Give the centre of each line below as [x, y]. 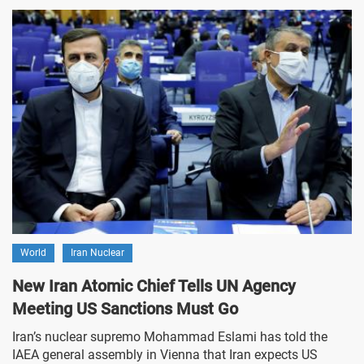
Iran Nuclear [97, 253]
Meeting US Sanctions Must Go [125, 309]
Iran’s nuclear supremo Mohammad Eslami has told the [170, 337]
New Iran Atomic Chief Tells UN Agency [154, 286]
